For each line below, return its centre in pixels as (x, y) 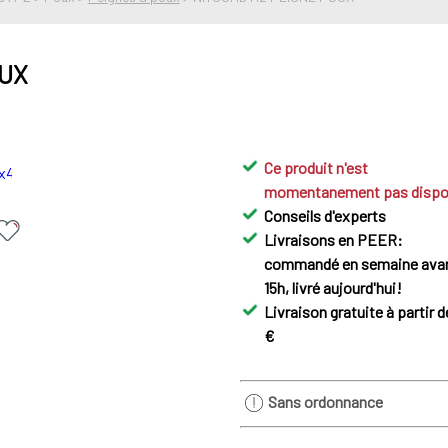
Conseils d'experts (325, 216)
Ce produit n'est (316, 168)
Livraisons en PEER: (334, 240)
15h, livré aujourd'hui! (333, 288)
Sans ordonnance (325, 402)
